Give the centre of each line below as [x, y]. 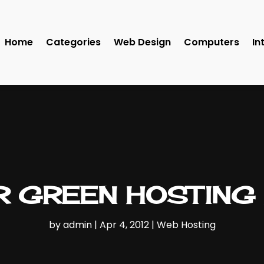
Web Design [142, 42]
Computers [212, 42]
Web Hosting [186, 225]
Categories [73, 42]
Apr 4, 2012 [124, 225]
